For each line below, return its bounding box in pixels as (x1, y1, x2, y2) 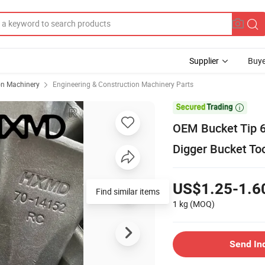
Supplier (189, 55, 219, 66)
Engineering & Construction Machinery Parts (53, 79, 193, 89)
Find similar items (96, 185, 160, 197)
